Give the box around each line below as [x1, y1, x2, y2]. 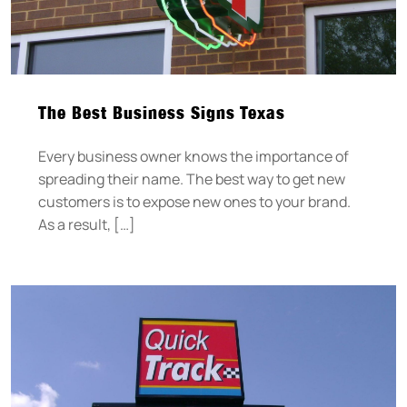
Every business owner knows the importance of [38, 145, 349, 166]
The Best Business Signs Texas [38, 101, 285, 123]
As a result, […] [38, 213, 135, 234]
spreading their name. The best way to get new [38, 168, 345, 189]
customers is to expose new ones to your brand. [38, 191, 351, 212]
